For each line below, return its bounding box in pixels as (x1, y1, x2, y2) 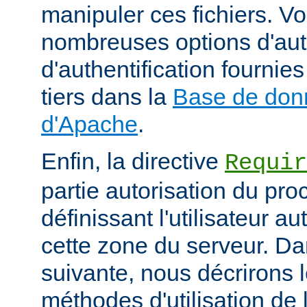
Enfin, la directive (41, 147, 225, 174)
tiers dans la (41, 83, 173, 110)
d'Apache (41, 110, 138, 137)
